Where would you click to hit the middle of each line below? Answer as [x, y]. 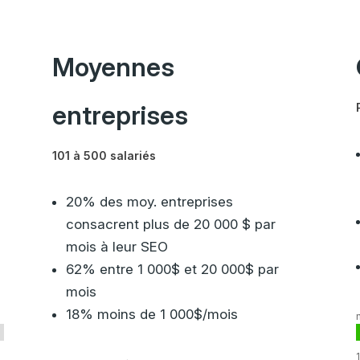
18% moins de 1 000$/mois [151, 314]
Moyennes [113, 67]
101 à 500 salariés [104, 155]
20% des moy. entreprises [149, 201]
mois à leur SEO [117, 246]
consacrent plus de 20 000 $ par [170, 224]
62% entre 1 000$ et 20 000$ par [172, 269]
